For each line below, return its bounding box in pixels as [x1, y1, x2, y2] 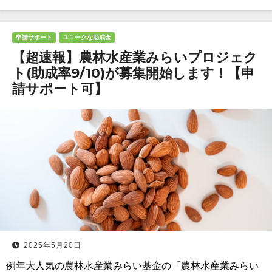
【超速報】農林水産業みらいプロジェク [12, 49, 257, 66]
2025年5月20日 [24, 241, 81, 250]
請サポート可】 [12, 81, 107, 97]
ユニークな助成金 [63, 34, 111, 41]
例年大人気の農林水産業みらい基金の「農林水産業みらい [6, 260, 259, 271]
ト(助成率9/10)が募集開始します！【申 [12, 65, 254, 81]
